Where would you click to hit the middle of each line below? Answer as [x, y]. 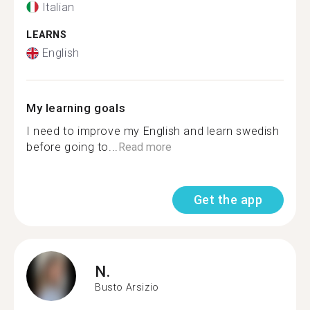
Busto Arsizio [127, 287]
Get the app [228, 200]
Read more [145, 147]
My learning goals [76, 108]
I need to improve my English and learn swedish [153, 131]
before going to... [72, 147]
